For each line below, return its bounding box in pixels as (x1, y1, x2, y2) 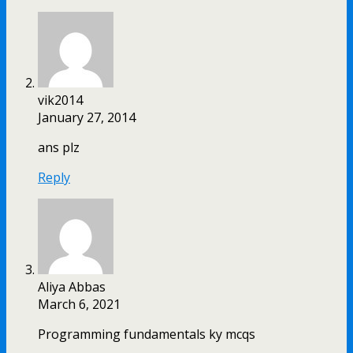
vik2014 (38, 91, 83, 110)
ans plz (38, 139, 80, 157)
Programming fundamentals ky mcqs (38, 325, 255, 344)
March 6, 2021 (38, 295, 121, 314)
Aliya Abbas (38, 278, 106, 296)
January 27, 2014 (38, 109, 136, 127)
